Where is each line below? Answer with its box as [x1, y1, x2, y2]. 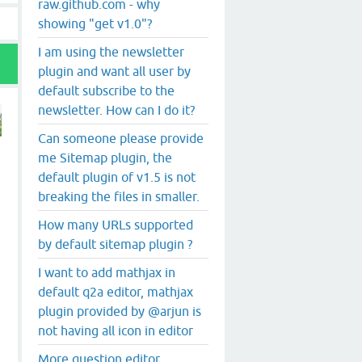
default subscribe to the [38, 82, 175, 98]
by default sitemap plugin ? [38, 236, 192, 251]
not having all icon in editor [38, 322, 193, 338]
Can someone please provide [38, 130, 204, 145]
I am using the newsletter [38, 44, 184, 59]
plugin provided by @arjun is [38, 303, 201, 318]
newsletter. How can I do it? [38, 102, 195, 117]
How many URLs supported [38, 217, 193, 232]
